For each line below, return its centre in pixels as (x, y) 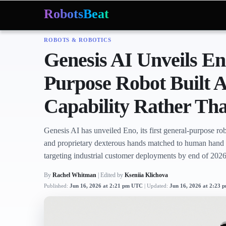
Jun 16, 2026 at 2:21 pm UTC (107, 186)
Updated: (158, 186)
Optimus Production (173, 43)
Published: (57, 186)
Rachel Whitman (74, 175)
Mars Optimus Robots (107, 43)
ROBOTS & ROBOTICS (78, 40)
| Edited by (111, 175)
